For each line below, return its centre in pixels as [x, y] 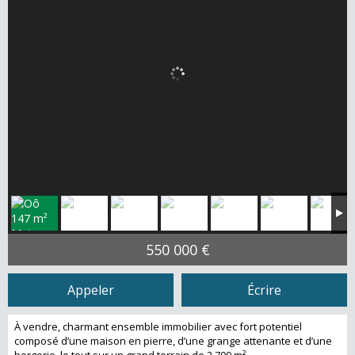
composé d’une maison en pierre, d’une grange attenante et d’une [173, 341]
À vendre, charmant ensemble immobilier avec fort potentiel [158, 327]
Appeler [91, 290]
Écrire [264, 290]
